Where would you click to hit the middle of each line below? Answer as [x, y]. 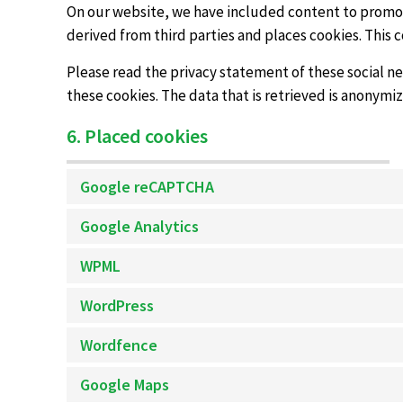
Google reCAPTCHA [148, 187]
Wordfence [119, 345]
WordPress [117, 305]
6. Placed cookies [138, 136]
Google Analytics [140, 226]
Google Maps [125, 385]
